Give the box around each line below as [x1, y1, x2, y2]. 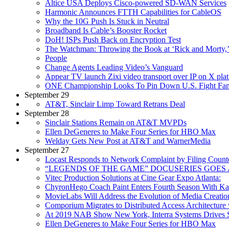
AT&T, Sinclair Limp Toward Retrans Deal [45, 99, 185, 108]
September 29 [25, 90, 69, 99]
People [45, 53, 67, 62]
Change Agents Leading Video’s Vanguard [45, 62, 183, 72]
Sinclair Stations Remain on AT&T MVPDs [45, 118, 187, 127]
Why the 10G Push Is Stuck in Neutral [45, 16, 169, 26]
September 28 [25, 108, 69, 118]
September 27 [25, 145, 69, 154]
